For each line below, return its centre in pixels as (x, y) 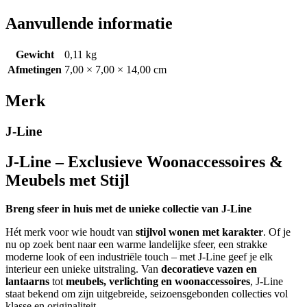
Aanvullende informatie (89, 23)
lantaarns (27, 282)
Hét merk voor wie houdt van (71, 232)
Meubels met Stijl (67, 180)
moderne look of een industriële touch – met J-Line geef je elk (139, 257)
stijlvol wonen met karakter (199, 232)
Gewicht (35, 54)
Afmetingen (35, 69)
